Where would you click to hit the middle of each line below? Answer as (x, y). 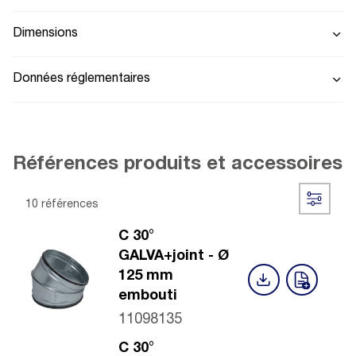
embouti (148, 296)
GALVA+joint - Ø (174, 256)
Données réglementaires (81, 79)
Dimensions (45, 34)
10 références (62, 205)
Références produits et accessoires (178, 165)
